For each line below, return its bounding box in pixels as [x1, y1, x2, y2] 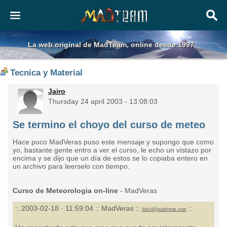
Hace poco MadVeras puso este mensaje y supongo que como [13, 138, 214, 146]
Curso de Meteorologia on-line [13, 186, 118, 195]
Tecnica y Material [10, 68, 83, 78]
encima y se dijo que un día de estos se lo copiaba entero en [13, 154, 208, 162]
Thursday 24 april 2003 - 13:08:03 [48, 97, 158, 105]
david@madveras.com [142, 206, 186, 212]
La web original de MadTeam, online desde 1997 [28, 41, 194, 49]
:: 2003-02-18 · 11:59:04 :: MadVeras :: [15, 204, 142, 212]
